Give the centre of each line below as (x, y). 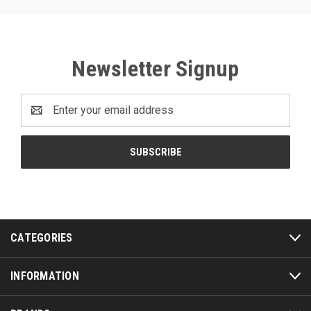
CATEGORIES (42, 237)
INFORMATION (45, 276)
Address (42, 118)
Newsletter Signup (155, 68)
